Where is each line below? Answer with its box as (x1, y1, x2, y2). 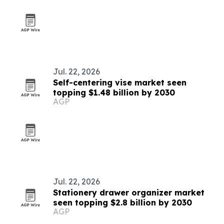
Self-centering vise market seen (53, 77, 186, 87)
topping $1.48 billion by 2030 (53, 87, 175, 97)
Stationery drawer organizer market (53, 187, 204, 197)
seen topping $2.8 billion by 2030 (53, 197, 192, 207)
